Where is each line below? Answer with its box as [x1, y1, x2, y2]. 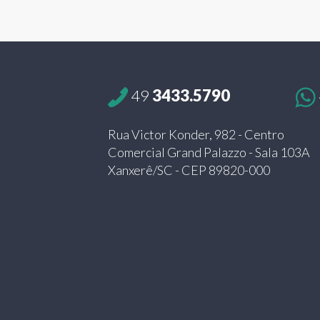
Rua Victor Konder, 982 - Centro [108, 126, 285, 143]
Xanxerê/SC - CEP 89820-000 [108, 162, 271, 179]
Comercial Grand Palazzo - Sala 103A [108, 144, 311, 161]
